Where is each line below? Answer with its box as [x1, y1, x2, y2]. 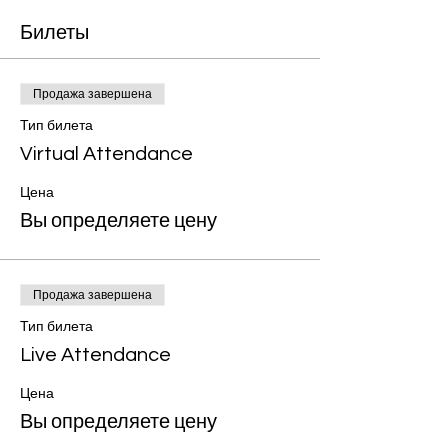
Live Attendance [20, 345, 171, 365]
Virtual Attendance [20, 144, 193, 164]
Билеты [20, 20, 89, 45]
